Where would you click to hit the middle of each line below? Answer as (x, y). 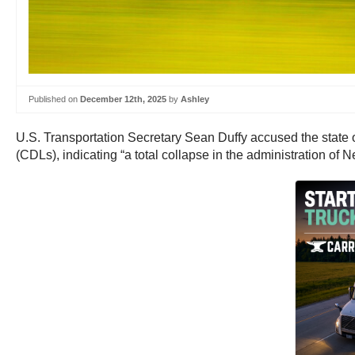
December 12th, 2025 (123, 99)
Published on (54, 99)
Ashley (195, 99)
